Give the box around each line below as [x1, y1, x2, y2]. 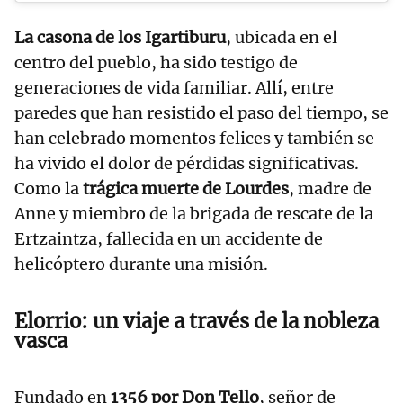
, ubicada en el [226, 26, 337, 48]
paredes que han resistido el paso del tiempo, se [14, 102, 389, 123]
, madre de [289, 177, 372, 199]
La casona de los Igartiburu [14, 26, 226, 48]
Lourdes [225, 177, 289, 199]
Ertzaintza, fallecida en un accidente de [14, 228, 323, 249]
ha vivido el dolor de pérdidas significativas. [14, 152, 359, 174]
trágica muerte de [83, 177, 221, 199]
